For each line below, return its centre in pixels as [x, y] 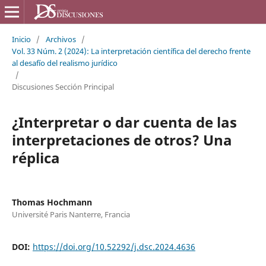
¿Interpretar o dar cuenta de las [124, 122]
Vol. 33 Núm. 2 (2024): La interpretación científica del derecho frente [131, 51]
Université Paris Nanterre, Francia [71, 214]
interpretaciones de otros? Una [122, 140]
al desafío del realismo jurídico [64, 63]
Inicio [21, 39]
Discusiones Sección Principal [63, 86]
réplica [36, 157]
